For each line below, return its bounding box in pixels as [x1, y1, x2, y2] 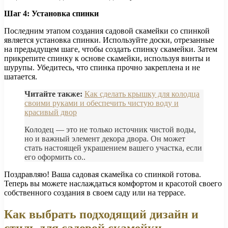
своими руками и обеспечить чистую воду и [24, 98, 179, 107]
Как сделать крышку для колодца [84, 89, 199, 98]
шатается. [4, 72, 37, 81]
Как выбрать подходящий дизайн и [4, 207, 198, 221]
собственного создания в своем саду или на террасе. [4, 188, 186, 197]
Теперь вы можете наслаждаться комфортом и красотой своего [4, 179, 222, 188]
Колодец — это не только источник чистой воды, [24, 125, 196, 134]
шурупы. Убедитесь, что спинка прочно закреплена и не [4, 63, 200, 72]
